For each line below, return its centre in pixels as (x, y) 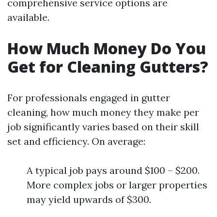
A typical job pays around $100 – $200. (113, 170)
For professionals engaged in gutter (89, 98)
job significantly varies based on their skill (103, 127)
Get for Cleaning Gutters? (108, 67)
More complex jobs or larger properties (117, 185)
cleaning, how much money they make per (103, 112)
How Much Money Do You (107, 48)
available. (28, 17)
